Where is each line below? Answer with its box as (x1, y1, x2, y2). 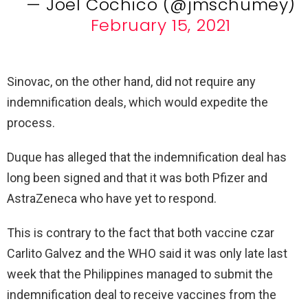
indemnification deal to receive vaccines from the (7, 287, 276, 302)
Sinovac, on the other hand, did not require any (7, 74, 256, 89)
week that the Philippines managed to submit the (7, 266, 273, 281)
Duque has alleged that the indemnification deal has (7, 149, 287, 164)
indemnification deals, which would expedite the (7, 94, 268, 109)
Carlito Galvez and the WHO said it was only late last (7, 245, 287, 261)
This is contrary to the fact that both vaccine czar (7, 225, 274, 240)
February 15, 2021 (90, 13, 232, 36)
